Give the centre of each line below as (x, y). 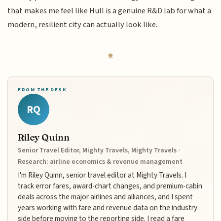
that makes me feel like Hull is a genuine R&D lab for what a (110, 11)
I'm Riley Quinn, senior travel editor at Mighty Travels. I (102, 175)
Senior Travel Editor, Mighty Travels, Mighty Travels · (99, 150)
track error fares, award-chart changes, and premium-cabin (110, 186)
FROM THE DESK (42, 90)
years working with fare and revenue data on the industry (108, 207)
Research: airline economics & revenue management (100, 162)
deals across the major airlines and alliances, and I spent (106, 197)
